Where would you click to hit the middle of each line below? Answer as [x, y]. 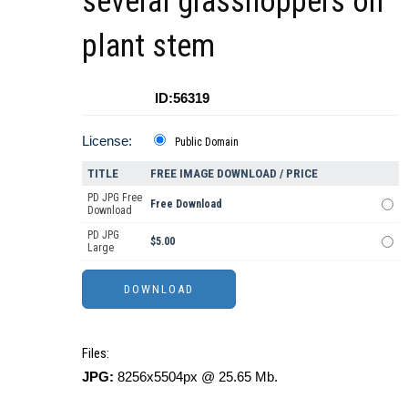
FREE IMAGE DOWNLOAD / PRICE [234, 174]
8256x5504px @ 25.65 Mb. [196, 377]
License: [107, 141]
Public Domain [207, 143]
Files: [96, 354]
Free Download [186, 204]
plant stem [148, 46]
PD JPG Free [115, 198]
